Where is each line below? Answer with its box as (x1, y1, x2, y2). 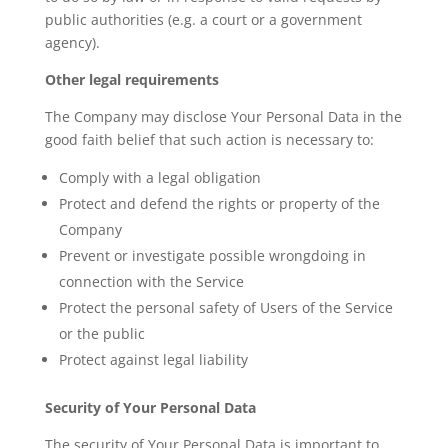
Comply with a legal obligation (58, 168, 261, 187)
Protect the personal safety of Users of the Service (58, 298, 393, 317)
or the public (58, 324, 145, 343)
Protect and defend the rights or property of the (58, 194, 380, 213)
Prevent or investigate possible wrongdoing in (58, 246, 366, 265)
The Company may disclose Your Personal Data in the (44, 107, 402, 126)
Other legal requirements (44, 70, 219, 89)
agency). (44, 33, 100, 52)
